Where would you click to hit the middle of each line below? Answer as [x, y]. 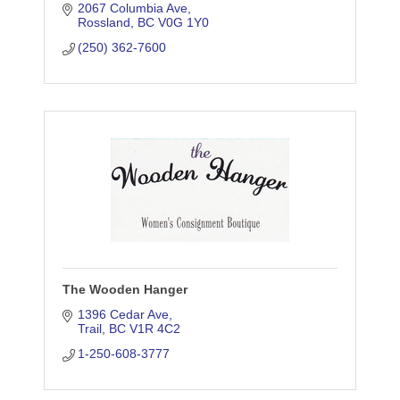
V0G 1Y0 [184, 23]
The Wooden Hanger [125, 290]
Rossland [104, 23]
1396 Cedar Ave [124, 315]
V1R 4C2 [155, 329]
